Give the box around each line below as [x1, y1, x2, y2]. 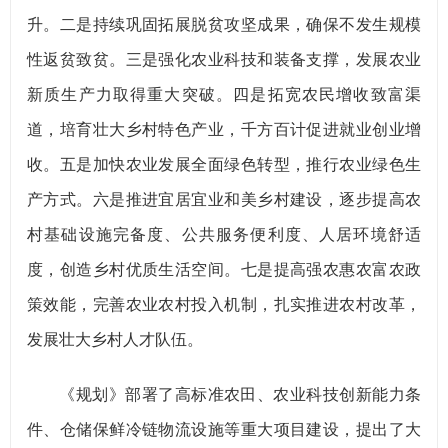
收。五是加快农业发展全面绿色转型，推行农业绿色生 [27, 156, 421, 173]
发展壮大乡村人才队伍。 [27, 331, 203, 348]
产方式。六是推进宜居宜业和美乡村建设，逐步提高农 [27, 191, 421, 208]
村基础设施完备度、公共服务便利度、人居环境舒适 [27, 226, 421, 243]
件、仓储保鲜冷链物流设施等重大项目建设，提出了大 [27, 421, 421, 438]
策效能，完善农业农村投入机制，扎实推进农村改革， [27, 296, 421, 313]
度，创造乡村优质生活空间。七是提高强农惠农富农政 [27, 261, 421, 278]
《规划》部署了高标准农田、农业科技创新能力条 [27, 386, 421, 403]
